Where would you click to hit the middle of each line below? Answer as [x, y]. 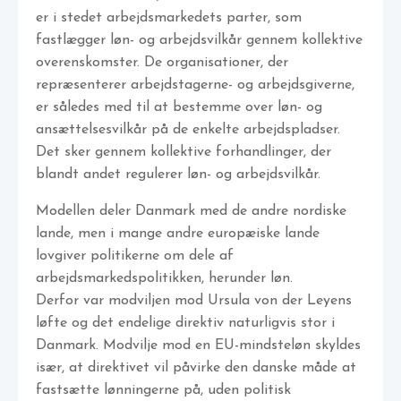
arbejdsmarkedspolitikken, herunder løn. [164, 279]
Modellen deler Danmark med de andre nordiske [191, 212]
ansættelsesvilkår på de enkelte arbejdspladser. [188, 130]
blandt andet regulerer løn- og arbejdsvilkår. [178, 175]
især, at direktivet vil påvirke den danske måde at [196, 368]
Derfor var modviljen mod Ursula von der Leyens [194, 301]
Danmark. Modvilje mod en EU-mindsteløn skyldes [198, 346]
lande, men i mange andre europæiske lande [178, 234]
